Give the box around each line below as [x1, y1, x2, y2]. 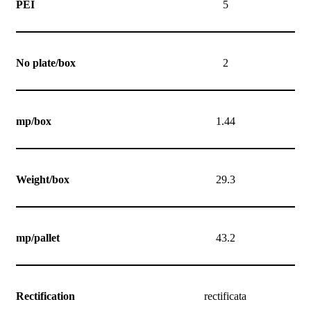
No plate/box [16, 57, 76, 69]
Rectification [16, 290, 75, 303]
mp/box [16, 115, 51, 128]
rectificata [204, 290, 246, 303]
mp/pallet [16, 232, 60, 244]
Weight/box [16, 174, 69, 186]
